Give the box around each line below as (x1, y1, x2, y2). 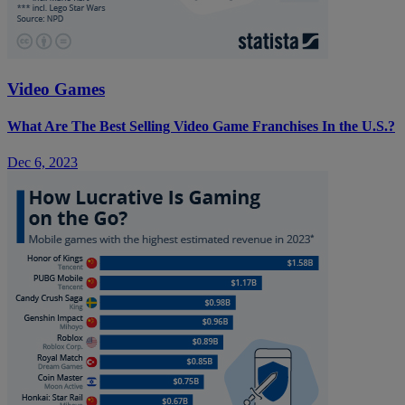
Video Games (7, 79, 105, 99)
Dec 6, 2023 (7, 154, 78, 170)
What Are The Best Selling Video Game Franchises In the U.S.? (7, 118, 395, 135)
